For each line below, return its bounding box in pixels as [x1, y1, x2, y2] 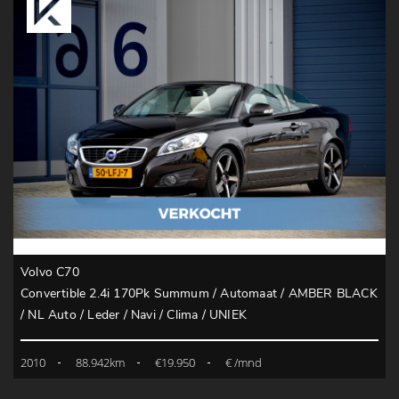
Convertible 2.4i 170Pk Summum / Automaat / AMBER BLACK [20, 284, 378, 302]
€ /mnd [225, 354, 262, 370]
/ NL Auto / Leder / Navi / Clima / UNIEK [20, 305, 247, 323]
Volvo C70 [20, 263, 79, 281]
